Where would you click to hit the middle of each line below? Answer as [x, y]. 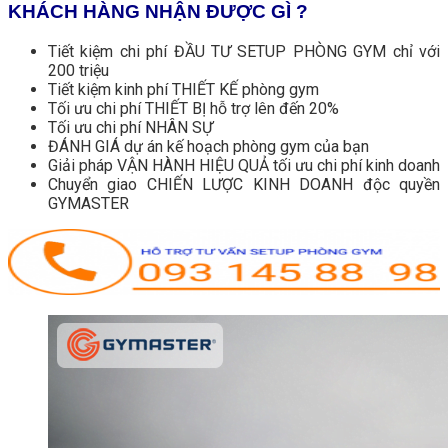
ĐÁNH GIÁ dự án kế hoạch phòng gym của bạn [208, 146]
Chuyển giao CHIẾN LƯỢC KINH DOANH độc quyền [244, 184]
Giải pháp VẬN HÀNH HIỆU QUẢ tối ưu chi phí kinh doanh [244, 165]
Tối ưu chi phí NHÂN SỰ [130, 127]
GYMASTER [88, 203]
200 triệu [78, 70]
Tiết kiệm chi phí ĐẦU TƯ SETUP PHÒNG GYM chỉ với [244, 51]
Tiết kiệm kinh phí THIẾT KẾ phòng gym [183, 89]
